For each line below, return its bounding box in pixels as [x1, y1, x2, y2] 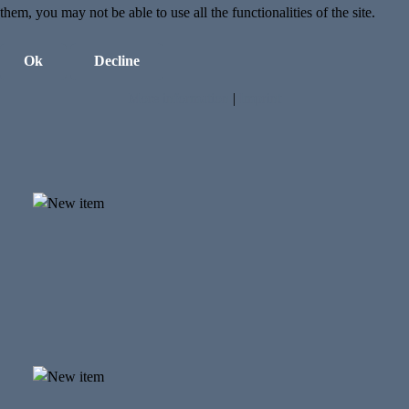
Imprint [239, 90, 281, 107]
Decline [94, 53, 140, 68]
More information [128, 90, 229, 107]
